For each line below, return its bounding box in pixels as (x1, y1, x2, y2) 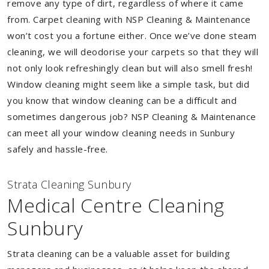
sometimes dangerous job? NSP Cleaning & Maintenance (7, 110, 256, 122)
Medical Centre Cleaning (7, 192, 225, 218)
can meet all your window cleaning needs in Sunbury (7, 127, 235, 139)
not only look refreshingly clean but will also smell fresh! (7, 62, 253, 74)
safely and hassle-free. (7, 143, 108, 155)
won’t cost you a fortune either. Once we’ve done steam (7, 29, 256, 41)
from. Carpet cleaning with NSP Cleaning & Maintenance (7, 13, 251, 25)
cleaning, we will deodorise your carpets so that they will (7, 46, 258, 58)
